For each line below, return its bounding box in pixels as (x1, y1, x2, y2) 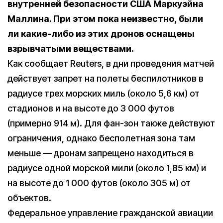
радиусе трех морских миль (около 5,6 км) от (7, 88, 200, 99)
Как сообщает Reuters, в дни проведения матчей (7, 58, 214, 69)
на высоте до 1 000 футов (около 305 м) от (7, 178, 191, 189)
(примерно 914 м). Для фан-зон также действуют (7, 118, 215, 129)
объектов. (7, 193, 51, 204)
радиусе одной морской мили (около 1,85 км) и (7, 163, 206, 174)
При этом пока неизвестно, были (53, 13, 203, 24)
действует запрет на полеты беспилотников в (7, 73, 204, 84)
